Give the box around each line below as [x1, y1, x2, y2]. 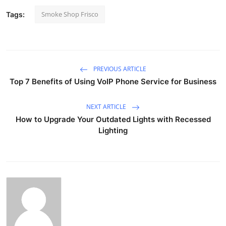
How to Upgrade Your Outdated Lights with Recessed [15, 114, 211, 124]
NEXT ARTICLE [86, 102, 128, 111]
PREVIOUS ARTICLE [92, 64, 146, 73]
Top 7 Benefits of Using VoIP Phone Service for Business [10, 76, 216, 86]
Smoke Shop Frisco [41, 9, 98, 19]
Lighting [98, 125, 128, 135]
